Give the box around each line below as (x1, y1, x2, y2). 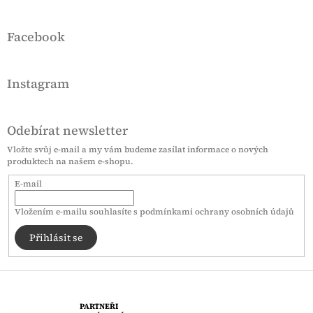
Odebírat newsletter (7, 122, 128, 139)
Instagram (7, 75, 69, 92)
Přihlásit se (29, 231, 82, 245)
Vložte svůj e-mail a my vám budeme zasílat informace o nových (7, 144, 268, 155)
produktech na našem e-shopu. (7, 156, 133, 167)
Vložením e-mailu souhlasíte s (14, 206, 140, 218)
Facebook (7, 28, 65, 45)
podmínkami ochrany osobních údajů (139, 206, 294, 218)
